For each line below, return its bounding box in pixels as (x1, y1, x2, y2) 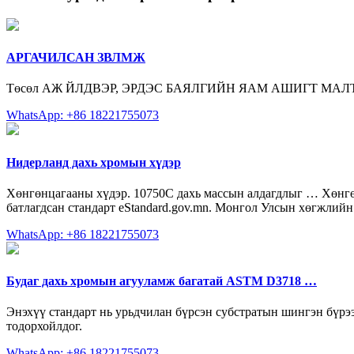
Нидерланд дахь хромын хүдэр (6, 155, 181, 169)
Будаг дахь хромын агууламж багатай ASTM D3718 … (6, 274, 317, 288)
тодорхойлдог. (6, 319, 82, 333)
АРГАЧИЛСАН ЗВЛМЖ (6, 51, 145, 65)
